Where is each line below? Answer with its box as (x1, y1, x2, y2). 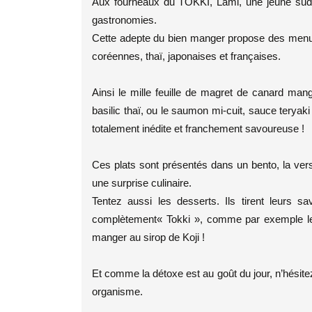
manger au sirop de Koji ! (92, 231, 205, 243)
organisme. (92, 286, 143, 297)
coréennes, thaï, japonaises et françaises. (92, 50, 281, 62)
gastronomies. (92, 14, 157, 26)
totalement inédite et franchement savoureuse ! (92, 123, 304, 134)
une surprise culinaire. (92, 177, 192, 189)
